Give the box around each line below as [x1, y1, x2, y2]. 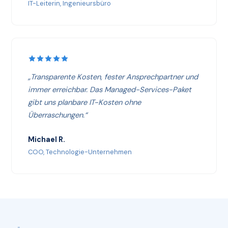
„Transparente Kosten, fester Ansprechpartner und [28, 72, 198, 82]
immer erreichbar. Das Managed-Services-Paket [28, 84, 192, 95]
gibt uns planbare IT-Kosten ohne [28, 97, 141, 108]
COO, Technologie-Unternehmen [28, 147, 132, 156]
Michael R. [28, 135, 66, 145]
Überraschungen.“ [28, 110, 88, 121]
